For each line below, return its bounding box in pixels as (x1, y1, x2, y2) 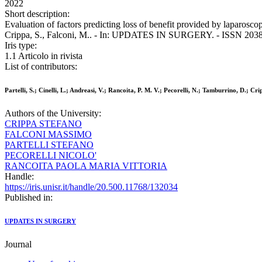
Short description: (5, 9, 70, 19)
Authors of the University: (5, 108, 101, 119)
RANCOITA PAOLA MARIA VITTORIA (5, 161, 167, 171)
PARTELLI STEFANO (5, 140, 94, 150)
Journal (5, 239, 32, 250)
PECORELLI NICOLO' (5, 150, 96, 161)
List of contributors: (5, 61, 77, 72)
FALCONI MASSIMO (5, 129, 92, 140)
